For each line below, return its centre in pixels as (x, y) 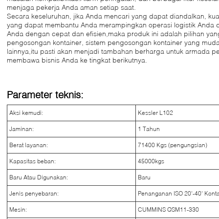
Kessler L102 (155, 113)
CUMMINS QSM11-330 (168, 209)
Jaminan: (22, 129)
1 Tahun (149, 129)
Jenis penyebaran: (34, 193)
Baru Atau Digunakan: (39, 177)
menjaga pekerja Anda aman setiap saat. (71, 7)
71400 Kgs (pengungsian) (173, 145)
